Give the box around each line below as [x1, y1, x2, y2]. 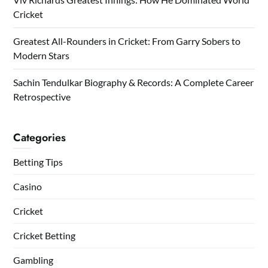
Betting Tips [13, 156, 63, 167]
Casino [13, 180, 42, 192]
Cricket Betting [13, 229, 76, 241]
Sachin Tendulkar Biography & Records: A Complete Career [13, 76, 254, 88]
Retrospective [13, 90, 71, 102]
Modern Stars [13, 49, 70, 61]
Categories [13, 129, 66, 145]
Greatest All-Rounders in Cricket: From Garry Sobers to [13, 35, 241, 47]
